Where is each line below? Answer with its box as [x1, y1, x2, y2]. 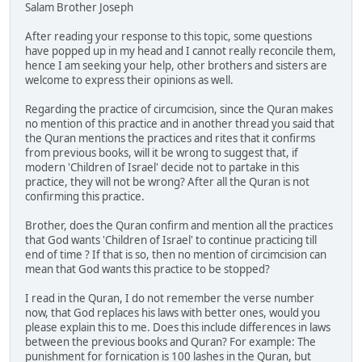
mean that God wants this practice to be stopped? [25, 261, 270, 276]
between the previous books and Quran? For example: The [25, 334, 316, 349]
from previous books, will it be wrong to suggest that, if [25, 145, 298, 160]
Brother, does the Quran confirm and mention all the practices [25, 217, 333, 233]
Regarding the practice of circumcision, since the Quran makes [25, 101, 333, 116]
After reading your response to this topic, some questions [25, 28, 312, 44]
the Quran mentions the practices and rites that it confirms [25, 130, 315, 145]
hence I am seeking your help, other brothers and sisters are [25, 57, 327, 73]
